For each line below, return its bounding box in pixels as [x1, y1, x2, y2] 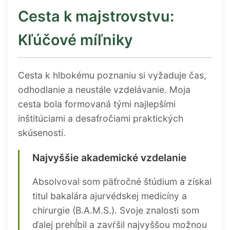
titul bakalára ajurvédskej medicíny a [32, 190, 187, 201]
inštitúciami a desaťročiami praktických [18, 112, 183, 124]
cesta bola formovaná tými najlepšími [18, 98, 176, 109]
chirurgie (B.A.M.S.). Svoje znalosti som [32, 204, 199, 216]
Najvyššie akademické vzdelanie [32, 151, 186, 164]
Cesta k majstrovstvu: [18, 7, 174, 25]
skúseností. [18, 127, 66, 138]
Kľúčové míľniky [18, 30, 133, 49]
